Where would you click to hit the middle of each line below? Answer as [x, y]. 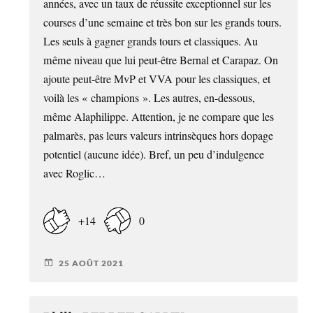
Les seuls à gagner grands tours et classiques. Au [151, 41]
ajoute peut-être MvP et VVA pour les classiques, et [157, 79]
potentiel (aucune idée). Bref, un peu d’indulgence [154, 154]
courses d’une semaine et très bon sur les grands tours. [163, 22]
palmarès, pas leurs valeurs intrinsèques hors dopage [159, 136]
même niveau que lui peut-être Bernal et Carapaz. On [161, 60]
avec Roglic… [75, 173]
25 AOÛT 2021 [92, 263]
